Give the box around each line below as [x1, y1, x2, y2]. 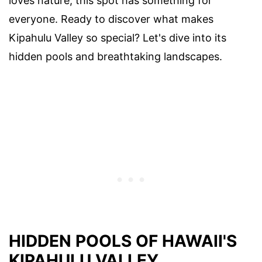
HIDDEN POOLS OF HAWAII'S [9, 231, 237, 251]
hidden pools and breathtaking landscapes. [9, 50, 222, 63]
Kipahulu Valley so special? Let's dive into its [9, 32, 226, 44]
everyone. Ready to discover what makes [9, 13, 213, 26]
